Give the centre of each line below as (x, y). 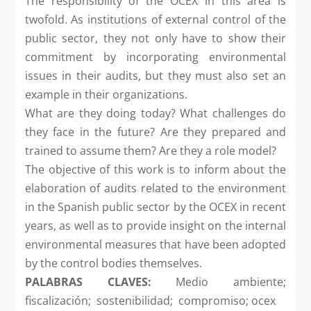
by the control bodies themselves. (113, 263)
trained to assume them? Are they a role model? (150, 150)
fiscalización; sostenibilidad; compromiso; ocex (150, 300)
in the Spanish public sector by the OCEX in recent (155, 207)
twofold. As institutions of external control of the (155, 19)
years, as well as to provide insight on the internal (155, 225)
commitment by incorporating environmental (155, 57)
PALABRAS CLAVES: (88, 281)
